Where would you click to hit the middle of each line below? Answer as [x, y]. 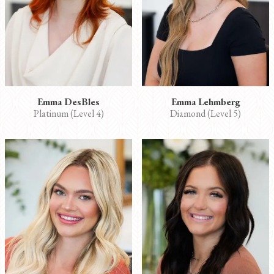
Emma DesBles [68, 102]
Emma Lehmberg [206, 102]
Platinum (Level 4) [68, 113]
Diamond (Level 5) [206, 113]
